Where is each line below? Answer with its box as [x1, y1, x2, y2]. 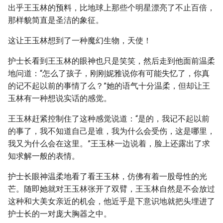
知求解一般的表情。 [8, 151, 80, 161]
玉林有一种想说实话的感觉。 [8, 94, 111, 103]
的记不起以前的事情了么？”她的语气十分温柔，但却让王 [8, 81, 210, 91]
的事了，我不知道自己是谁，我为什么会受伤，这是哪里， [8, 126, 215, 136]
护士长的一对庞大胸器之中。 [8, 209, 111, 219]
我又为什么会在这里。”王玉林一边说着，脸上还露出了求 [8, 139, 210, 148]
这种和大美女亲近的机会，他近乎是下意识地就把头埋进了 [8, 197, 215, 206]
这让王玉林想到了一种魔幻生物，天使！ [8, 36, 151, 45]
